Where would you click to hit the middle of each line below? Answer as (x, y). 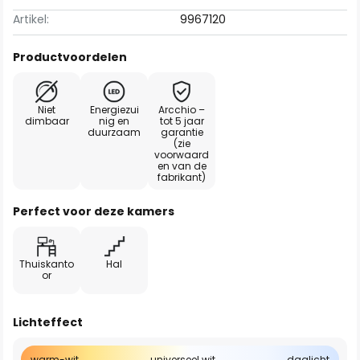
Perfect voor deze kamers (94, 211)
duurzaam (114, 132)
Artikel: (31, 19)
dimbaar (47, 121)
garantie (182, 132)
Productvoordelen (70, 57)
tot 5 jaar (182, 121)
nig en (114, 121)
